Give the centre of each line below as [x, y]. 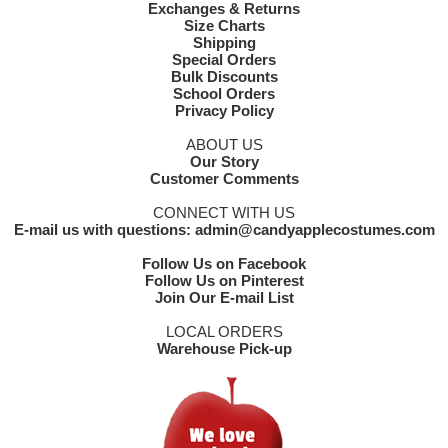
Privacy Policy [224, 110]
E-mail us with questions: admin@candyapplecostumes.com [224, 229]
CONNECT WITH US [224, 212]
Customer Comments [224, 178]
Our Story [224, 161]
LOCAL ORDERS [224, 331]
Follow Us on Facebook [224, 263]
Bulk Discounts [224, 76]
